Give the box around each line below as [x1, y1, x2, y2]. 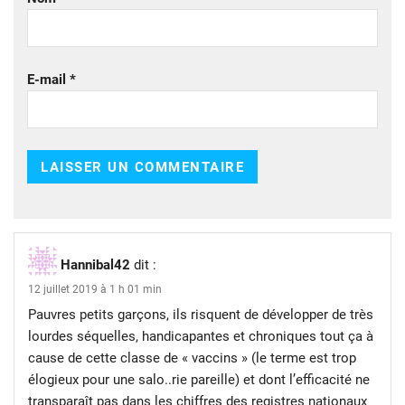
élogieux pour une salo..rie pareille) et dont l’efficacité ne [28, 372, 370, 389]
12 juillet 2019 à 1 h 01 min [28, 283, 162, 297]
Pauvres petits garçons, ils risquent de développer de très [28, 306, 373, 324]
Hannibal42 [61, 257, 130, 274]
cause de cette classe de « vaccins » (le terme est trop [28, 350, 356, 367]
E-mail [27, 71, 70, 89]
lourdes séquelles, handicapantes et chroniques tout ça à [28, 328, 373, 345]
